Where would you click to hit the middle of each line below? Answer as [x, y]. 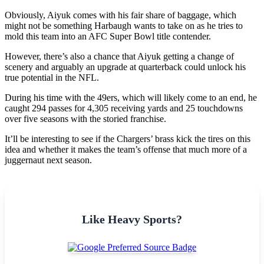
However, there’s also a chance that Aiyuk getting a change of [119, 56]
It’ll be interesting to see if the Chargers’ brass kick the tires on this [128, 138]
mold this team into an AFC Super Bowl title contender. [108, 36]
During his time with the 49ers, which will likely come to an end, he [131, 97]
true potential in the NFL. [52, 77]
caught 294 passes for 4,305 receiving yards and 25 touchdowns [124, 108]
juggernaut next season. [48, 160]
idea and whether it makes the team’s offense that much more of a [126, 149]
